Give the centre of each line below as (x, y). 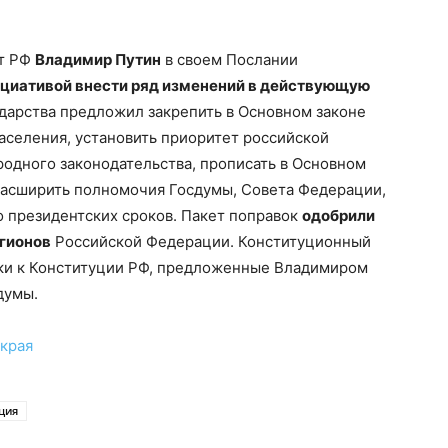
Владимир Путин (98, 59)
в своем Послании (229, 59)
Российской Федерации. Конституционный (211, 241)
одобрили (338, 215)
